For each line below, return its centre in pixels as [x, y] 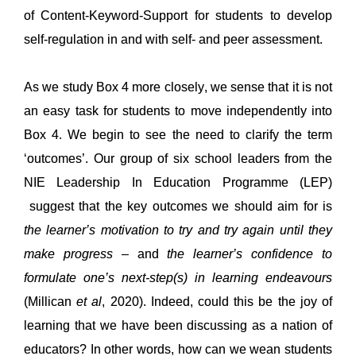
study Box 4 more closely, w [141, 87]
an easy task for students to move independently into [178, 110]
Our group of [133, 158]
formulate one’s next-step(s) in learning [145, 277]
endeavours [299, 277]
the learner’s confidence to [250, 253]
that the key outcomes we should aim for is [203, 206]
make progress [68, 253]
